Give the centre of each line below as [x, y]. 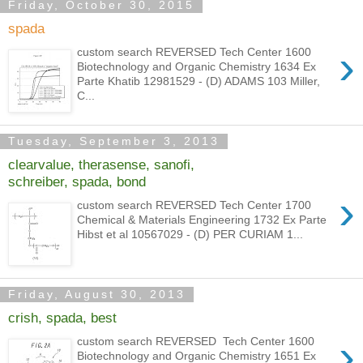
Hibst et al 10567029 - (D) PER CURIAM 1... [190, 234]
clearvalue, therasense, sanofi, [101, 165]
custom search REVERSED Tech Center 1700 [194, 205]
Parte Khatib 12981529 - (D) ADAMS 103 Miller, [199, 81]
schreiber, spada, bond [77, 182]
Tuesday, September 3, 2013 [114, 141]
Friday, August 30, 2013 [97, 295]
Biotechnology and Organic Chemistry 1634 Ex [197, 66]
